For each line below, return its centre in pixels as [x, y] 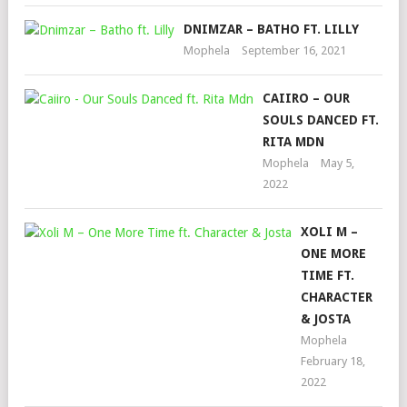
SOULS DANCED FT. [321, 120]
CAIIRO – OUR [306, 98]
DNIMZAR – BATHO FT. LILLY [271, 29]
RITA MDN [293, 142]
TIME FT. [328, 275]
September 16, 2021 [294, 50]
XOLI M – [329, 232]
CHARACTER [337, 297]
